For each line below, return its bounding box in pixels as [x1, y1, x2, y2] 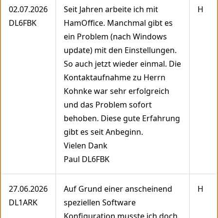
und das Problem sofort [64, 99, 152, 110]
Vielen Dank [64, 140, 108, 151]
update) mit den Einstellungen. [64, 45, 177, 56]
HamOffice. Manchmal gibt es [64, 18, 173, 29]
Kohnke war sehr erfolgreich [64, 86, 169, 97]
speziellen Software [64, 197, 136, 208]
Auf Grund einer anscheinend [64, 183, 172, 195]
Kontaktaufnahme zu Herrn [64, 72, 165, 83]
